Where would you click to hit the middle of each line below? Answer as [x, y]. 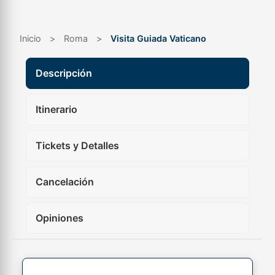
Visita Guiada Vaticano [159, 38]
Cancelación [65, 182]
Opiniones [60, 218]
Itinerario [57, 109]
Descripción [64, 73]
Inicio [31, 38]
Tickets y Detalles [78, 145]
